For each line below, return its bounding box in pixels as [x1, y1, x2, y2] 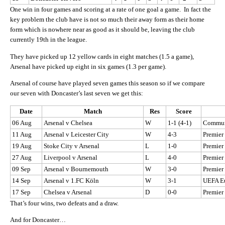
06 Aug [12, 119, 32, 127]
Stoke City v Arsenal [44, 142, 99, 150]
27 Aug [12, 153, 32, 161]
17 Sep [12, 188, 31, 196]
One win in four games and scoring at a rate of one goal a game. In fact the [10, 6, 211, 14]
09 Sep [12, 165, 31, 173]
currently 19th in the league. [10, 36, 87, 44]
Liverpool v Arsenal [44, 153, 97, 161]
